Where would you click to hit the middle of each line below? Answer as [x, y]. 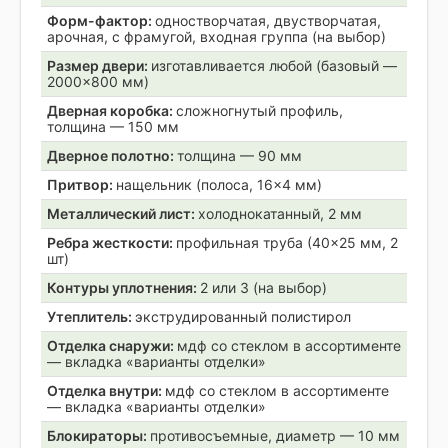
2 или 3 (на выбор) [263, 287]
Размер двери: [99, 65]
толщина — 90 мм [239, 155]
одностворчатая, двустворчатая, [268, 20]
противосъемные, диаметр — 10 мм [275, 435]
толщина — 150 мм [113, 126]
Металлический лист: [122, 213]
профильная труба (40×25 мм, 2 [287, 242]
